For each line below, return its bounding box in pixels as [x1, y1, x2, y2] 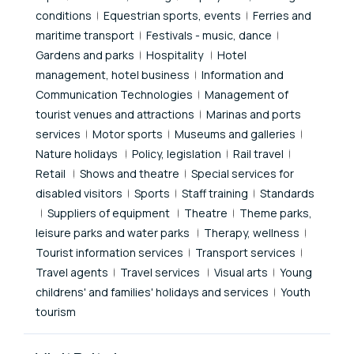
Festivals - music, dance [146, 27, 272, 43]
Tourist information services [36, 244, 183, 260]
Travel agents [36, 264, 108, 280]
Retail [36, 165, 68, 181]
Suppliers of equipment [47, 205, 172, 220]
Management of [205, 86, 288, 102]
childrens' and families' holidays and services [36, 284, 269, 299]
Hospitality [146, 47, 205, 62]
